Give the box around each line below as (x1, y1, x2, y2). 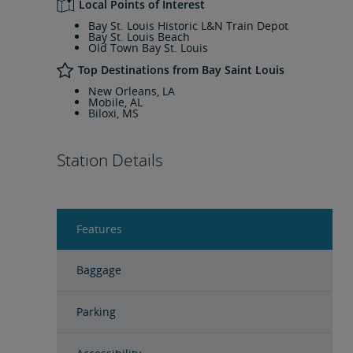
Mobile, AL (88, 95, 143, 110)
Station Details (57, 149, 163, 171)
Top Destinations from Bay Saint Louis (77, 62, 284, 77)
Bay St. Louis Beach (88, 29, 190, 44)
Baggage (76, 262, 121, 277)
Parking (76, 304, 116, 319)
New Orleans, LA (88, 84, 175, 98)
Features (76, 221, 122, 236)
